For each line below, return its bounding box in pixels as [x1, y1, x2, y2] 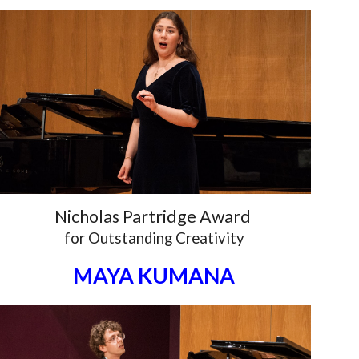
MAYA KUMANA [73, 262, 236, 288]
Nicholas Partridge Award [54, 205, 251, 227]
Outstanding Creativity [87, 228, 244, 247]
